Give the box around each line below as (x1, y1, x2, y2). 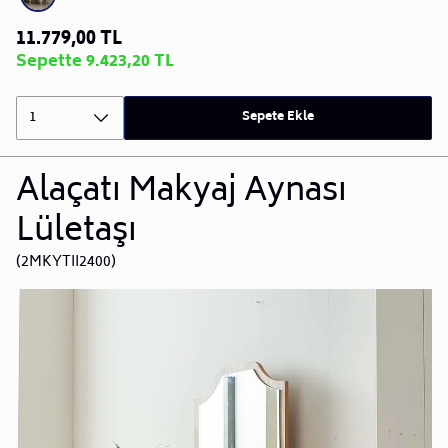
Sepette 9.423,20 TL (16, 47, 174, 76)
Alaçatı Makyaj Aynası (16, 164, 347, 221)
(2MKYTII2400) (16, 249, 116, 275)
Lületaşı (16, 204, 137, 261)
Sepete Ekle (242, 106, 315, 128)
